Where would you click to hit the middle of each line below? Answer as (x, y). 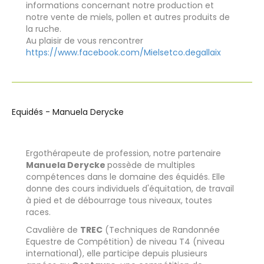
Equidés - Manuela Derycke (68, 112)
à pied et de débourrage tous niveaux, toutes (119, 200)
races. (38, 212)
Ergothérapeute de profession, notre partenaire (123, 153)
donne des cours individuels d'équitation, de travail (130, 188)
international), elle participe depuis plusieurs (117, 253)
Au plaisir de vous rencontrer (85, 40)
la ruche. (44, 29)
